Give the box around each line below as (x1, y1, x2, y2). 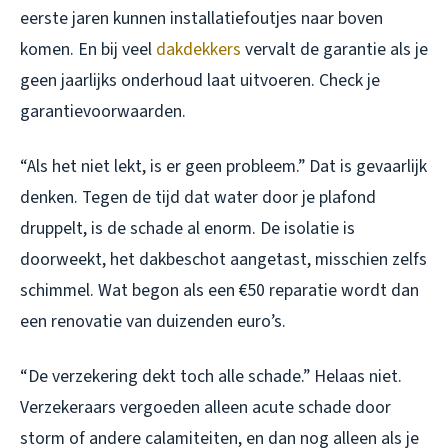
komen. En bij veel (20, 36, 156, 62)
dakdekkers (156, 36, 241, 62)
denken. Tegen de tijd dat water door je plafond (20, 184, 376, 210)
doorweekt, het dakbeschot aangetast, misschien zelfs (20, 246, 427, 272)
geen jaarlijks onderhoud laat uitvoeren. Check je (20, 67, 380, 93)
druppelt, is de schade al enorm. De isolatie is (20, 215, 355, 241)
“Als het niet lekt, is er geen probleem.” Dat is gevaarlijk (20, 153, 427, 179)
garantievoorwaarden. (20, 98, 186, 124)
